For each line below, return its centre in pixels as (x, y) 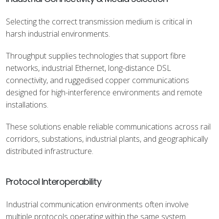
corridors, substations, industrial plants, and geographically (107, 139)
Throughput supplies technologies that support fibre (96, 56)
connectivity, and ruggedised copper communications (98, 80)
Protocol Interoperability (54, 182)
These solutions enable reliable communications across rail (108, 127)
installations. (27, 105)
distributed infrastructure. (50, 151)
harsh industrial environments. (58, 34)
